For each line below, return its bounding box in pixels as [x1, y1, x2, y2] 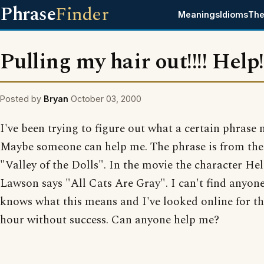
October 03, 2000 [71, 94, 141, 104]
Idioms [220, 9, 249, 19]
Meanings [178, 9, 220, 19]
